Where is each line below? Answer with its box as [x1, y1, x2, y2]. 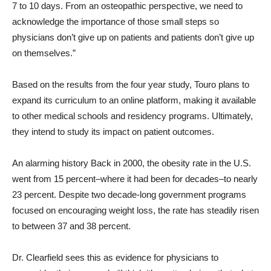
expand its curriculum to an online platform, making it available [12, 95, 256, 106]
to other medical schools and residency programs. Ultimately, [12, 111, 253, 122]
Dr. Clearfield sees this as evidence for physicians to [12, 252, 218, 263]
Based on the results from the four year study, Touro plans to [12, 79, 249, 90]
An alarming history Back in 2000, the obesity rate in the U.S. [12, 158, 251, 169]
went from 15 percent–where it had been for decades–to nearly [12, 174, 258, 184]
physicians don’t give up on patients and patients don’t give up [12, 32, 254, 43]
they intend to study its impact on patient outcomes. [12, 126, 214, 137]
